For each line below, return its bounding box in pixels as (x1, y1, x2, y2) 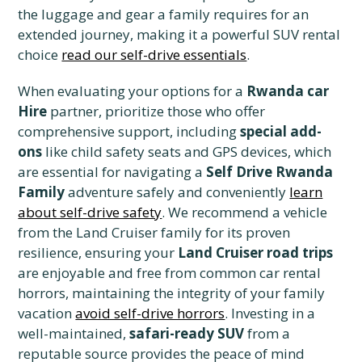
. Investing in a (225, 304, 316, 323)
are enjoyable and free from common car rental (18, 263, 322, 283)
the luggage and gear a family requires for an (18, 5, 309, 24)
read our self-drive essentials (61, 45, 247, 65)
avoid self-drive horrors (75, 304, 225, 323)
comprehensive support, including (18, 122, 241, 141)
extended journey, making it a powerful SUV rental (18, 25, 341, 44)
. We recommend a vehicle (162, 203, 328, 222)
